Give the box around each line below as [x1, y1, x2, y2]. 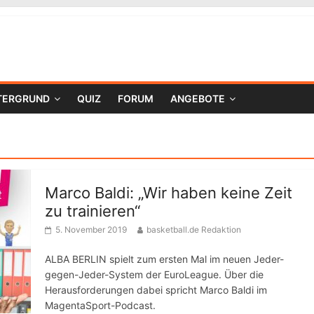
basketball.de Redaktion [146, 224, 241, 235]
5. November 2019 [55, 224, 127, 235]
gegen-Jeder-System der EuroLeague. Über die [45, 268, 264, 280]
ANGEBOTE [170, 93, 225, 104]
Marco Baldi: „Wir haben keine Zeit [45, 184, 292, 202]
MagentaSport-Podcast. [45, 299, 156, 311]
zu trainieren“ [45, 202, 140, 220]
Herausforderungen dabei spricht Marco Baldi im [45, 284, 267, 296]
